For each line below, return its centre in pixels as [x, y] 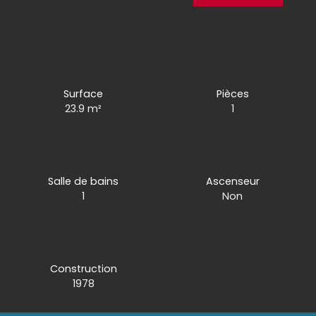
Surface [84, 93]
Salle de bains [84, 181]
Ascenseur [232, 181]
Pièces [232, 93]
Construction [83, 268]
